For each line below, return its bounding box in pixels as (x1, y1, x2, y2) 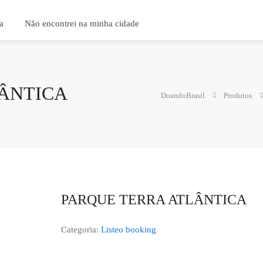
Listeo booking (100, 225, 156, 234)
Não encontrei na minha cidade (25, 19, 139, 28)
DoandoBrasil (161, 91, 205, 100)
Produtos (224, 91, 252, 100)
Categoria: (60, 225, 101, 234)
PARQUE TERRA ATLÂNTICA (60, 192, 247, 207)
